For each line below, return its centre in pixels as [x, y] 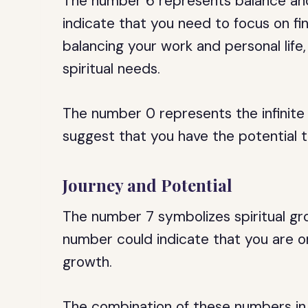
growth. [88, 262]
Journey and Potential [148, 185]
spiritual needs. [112, 69]
